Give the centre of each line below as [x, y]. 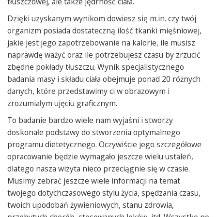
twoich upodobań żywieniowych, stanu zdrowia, [91, 205]
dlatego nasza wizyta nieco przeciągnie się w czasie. [99, 169]
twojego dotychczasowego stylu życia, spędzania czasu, [104, 193]
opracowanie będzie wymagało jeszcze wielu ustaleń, [100, 156]
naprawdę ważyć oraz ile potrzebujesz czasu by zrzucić [104, 55]
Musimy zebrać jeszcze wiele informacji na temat [94, 181]
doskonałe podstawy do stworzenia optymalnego [94, 132]
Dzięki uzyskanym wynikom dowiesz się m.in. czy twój [102, 18]
